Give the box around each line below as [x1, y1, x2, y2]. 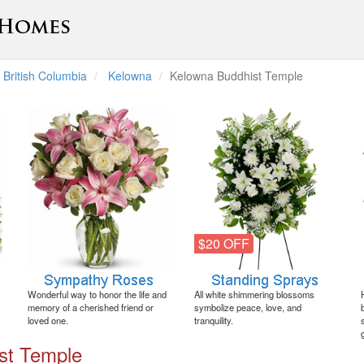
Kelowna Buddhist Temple [170, 67, 303, 84]
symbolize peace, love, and [194, 301, 301, 314]
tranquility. [194, 314, 233, 327]
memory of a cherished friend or [28, 301, 154, 314]
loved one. [28, 314, 68, 327]
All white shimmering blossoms [194, 288, 314, 301]
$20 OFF [198, 234, 249, 253]
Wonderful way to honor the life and [28, 288, 167, 301]
